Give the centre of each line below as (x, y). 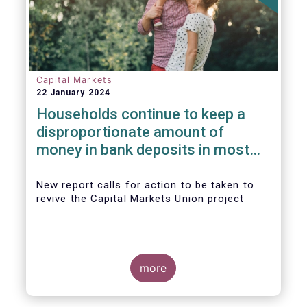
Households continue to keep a (140, 114)
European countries (102, 168)
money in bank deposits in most (143, 150)
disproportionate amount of (130, 132)
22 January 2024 (73, 93)
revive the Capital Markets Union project (140, 199)
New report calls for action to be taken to (145, 185)
